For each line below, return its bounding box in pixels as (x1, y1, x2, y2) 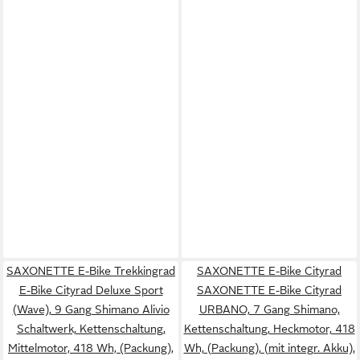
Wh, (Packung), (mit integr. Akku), (183, 342, 355, 354)
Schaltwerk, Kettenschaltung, (16, 322, 166, 335)
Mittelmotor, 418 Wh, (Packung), (8, 342, 174, 354)
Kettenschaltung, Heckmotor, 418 (183, 322, 355, 335)
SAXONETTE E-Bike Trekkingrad (6, 264, 175, 277)
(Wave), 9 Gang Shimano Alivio (12, 303, 170, 316)
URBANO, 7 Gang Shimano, (198, 303, 340, 316)
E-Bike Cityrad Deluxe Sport (18, 284, 163, 297)
